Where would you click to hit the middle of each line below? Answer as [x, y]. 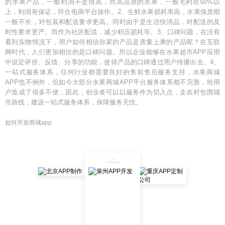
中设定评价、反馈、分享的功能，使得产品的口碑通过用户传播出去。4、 [113, 62]
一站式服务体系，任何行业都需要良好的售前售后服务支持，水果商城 [113, 72]
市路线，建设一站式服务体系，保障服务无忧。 [74, 102]
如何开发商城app [28, 123]
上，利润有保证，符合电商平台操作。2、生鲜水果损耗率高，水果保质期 [113, 12]
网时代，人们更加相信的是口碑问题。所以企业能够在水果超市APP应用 [113, 52]
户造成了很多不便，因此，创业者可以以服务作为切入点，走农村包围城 [113, 92]
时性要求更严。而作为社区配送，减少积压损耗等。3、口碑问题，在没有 [113, 32]
